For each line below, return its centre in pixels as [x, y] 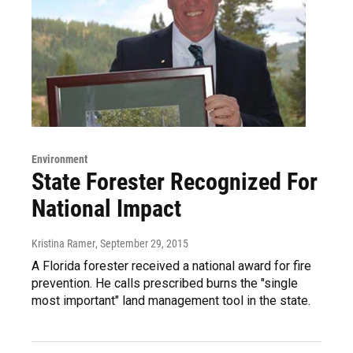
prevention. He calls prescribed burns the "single [165, 284]
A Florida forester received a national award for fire [171, 266]
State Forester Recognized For [175, 182]
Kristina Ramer [63, 244]
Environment [59, 160]
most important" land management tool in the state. [171, 301]
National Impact [106, 209]
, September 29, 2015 [142, 244]
